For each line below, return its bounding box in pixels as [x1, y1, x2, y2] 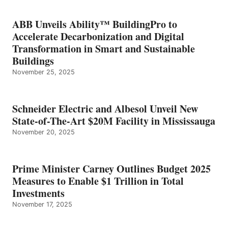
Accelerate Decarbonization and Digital [12, 28, 184, 44]
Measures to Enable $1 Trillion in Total [12, 173, 184, 188]
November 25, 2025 [12, 68, 75, 76]
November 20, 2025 [12, 128, 75, 136]
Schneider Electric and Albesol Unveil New [12, 101, 198, 116]
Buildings [12, 53, 54, 68]
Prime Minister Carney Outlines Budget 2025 [12, 161, 211, 176]
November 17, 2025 [12, 200, 72, 208]
